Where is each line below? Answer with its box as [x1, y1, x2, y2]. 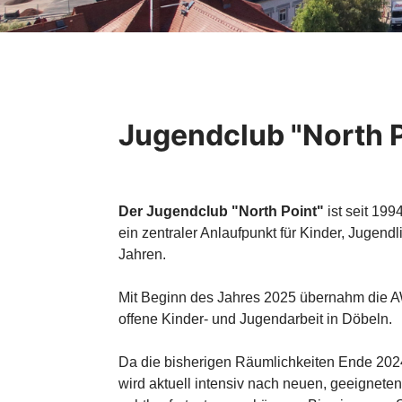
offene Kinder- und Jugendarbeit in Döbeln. [118, 311, 392, 327]
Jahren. [118, 247, 166, 262]
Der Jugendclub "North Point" [118, 204, 324, 219]
